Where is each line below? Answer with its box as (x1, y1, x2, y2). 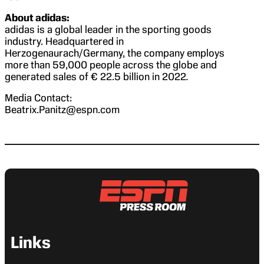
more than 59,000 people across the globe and (5, 58, 217, 71)
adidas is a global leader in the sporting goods (5, 23, 212, 35)
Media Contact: (5, 91, 72, 104)
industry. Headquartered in (5, 35, 124, 47)
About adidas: (5, 11, 70, 24)
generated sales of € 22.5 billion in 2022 (5, 70, 186, 82)
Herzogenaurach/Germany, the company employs (5, 47, 225, 59)
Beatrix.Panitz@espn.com (5, 103, 120, 115)
